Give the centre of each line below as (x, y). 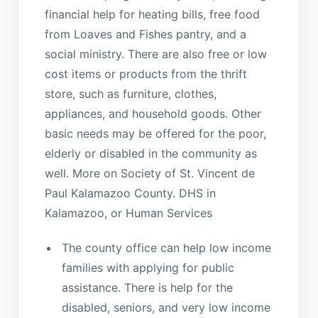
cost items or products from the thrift (146, 73)
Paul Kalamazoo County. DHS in (130, 193)
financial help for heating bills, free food (152, 14)
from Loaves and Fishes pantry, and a (145, 34)
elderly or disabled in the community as (150, 153)
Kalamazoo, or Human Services (128, 213)
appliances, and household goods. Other (153, 113)
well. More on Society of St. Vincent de (149, 173)
